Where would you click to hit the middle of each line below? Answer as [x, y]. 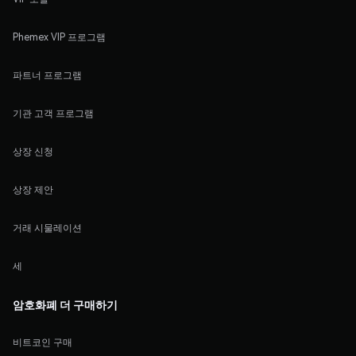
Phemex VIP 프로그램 [59, 37]
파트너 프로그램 [47, 75]
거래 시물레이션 [47, 227]
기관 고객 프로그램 [53, 113]
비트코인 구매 [43, 342]
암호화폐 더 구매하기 [65, 304]
